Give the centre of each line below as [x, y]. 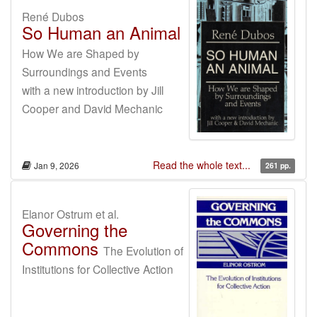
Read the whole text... [203, 165]
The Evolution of [143, 250]
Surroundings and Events [85, 71]
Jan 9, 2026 [57, 165]
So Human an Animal [101, 32]
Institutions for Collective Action [98, 269]
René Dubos [53, 16]
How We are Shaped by [81, 53]
